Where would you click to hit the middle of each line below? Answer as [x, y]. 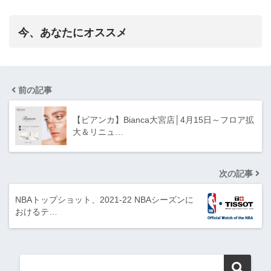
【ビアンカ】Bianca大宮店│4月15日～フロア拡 [163, 119]
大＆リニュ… [98, 132]
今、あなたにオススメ [73, 32]
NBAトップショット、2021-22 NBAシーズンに [104, 199]
